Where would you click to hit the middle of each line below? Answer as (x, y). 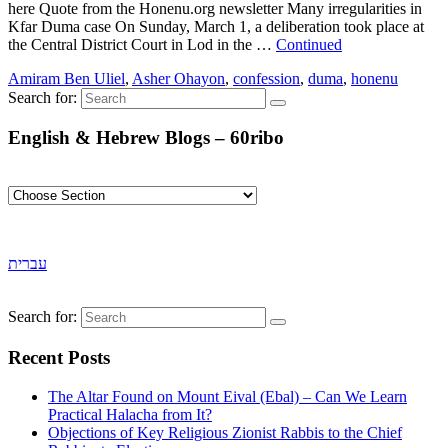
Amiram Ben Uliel (66, 78)
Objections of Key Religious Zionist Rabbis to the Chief (225, 432)
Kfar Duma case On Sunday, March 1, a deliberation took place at (216, 26)
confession (266, 78)
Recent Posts (59, 357)
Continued (309, 44)
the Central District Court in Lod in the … (142, 44)
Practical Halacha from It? (130, 414)
